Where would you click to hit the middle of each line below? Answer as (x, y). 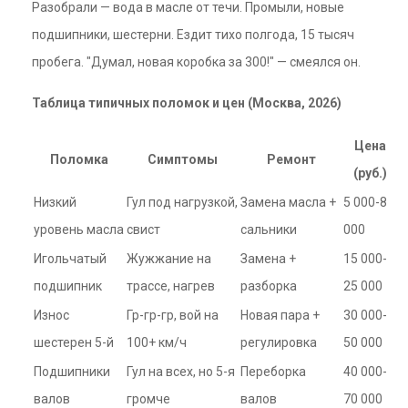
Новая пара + (280, 315)
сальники (269, 229)
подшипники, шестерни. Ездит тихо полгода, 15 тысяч (193, 35)
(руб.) (370, 173)
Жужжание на (169, 259)
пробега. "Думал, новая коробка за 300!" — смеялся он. (196, 62)
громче (148, 399)
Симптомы (183, 159)
